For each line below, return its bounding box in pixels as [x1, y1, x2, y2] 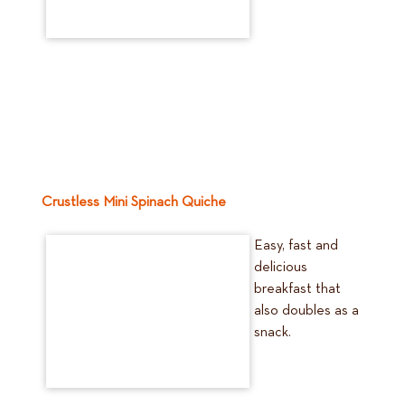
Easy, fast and [254, 239, 338, 253]
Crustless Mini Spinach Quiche [42, 195, 226, 210]
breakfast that [254, 282, 341, 297]
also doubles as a [254, 304, 359, 318]
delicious [254, 260, 307, 275]
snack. [254, 325, 291, 340]
